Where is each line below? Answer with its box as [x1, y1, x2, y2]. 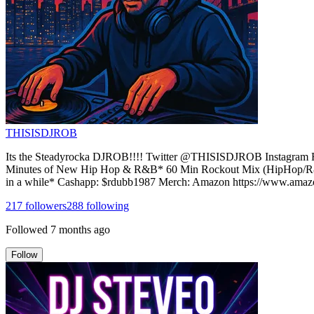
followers [22, 199, 67, 212]
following [83, 199, 129, 212]
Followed [6, 223, 48, 235]
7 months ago [50, 223, 110, 235]
